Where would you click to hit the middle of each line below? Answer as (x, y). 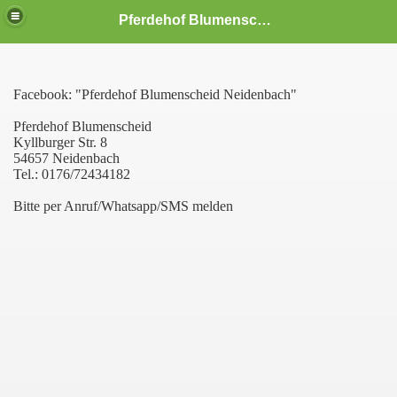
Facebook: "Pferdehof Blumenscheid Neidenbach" (155, 94)
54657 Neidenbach (66, 158)
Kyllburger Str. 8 (60, 142)
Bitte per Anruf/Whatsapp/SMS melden (123, 206)
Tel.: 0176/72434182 (72, 174)
